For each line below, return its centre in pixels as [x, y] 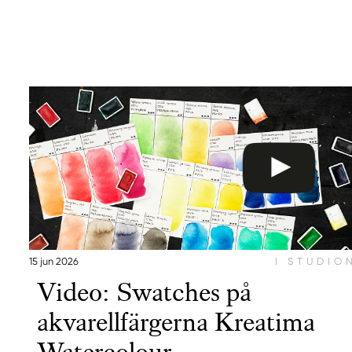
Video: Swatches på [144, 293]
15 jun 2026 [54, 262]
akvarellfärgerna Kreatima [176, 323]
